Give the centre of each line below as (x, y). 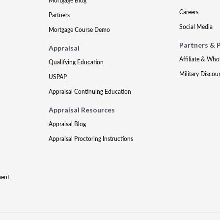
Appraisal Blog (68, 124)
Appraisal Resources (82, 110)
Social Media (196, 27)
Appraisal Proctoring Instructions (91, 139)
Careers (189, 12)
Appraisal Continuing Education (90, 92)
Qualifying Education (76, 62)
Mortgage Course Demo (80, 30)
